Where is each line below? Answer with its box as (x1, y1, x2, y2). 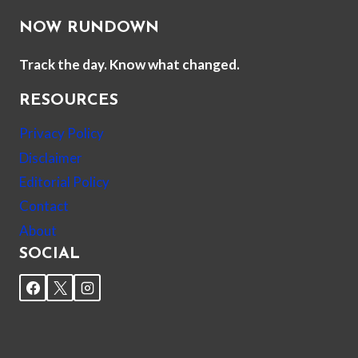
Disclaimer (19, 149, 82, 166)
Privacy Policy (19, 125, 104, 142)
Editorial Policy (19, 173, 109, 190)
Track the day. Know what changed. (19, 56, 240, 74)
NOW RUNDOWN (19, 20, 159, 37)
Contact (19, 197, 69, 215)
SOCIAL (19, 246, 80, 263)
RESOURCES (19, 93, 118, 109)
